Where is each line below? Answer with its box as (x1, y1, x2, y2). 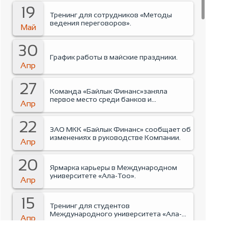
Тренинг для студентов (50, 201, 130, 210)
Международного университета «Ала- (50, 209, 182, 218)
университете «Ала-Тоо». (50, 171, 136, 180)
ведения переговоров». (50, 18, 132, 27)
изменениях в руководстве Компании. (50, 133, 181, 141)
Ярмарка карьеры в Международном (50, 163, 178, 172)
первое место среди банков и (50, 95, 152, 103)
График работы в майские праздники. (50, 52, 178, 61)
